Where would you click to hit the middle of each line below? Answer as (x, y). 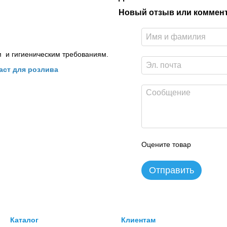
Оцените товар (166, 144)
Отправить (172, 170)
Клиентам (138, 220)
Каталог (24, 220)
